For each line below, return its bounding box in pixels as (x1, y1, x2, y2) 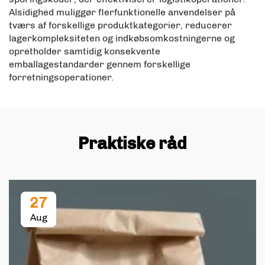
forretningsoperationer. (9, 71, 114, 83)
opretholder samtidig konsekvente (9, 45, 160, 57)
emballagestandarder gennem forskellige (9, 58, 190, 70)
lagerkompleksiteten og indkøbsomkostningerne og (9, 32, 235, 44)
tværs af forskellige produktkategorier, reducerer (9, 19, 232, 31)
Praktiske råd (78, 133, 187, 153)
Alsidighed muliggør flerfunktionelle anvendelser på (9, 6, 235, 18)
